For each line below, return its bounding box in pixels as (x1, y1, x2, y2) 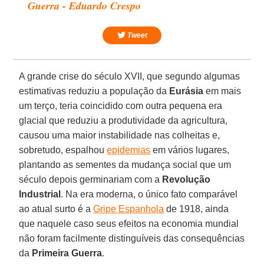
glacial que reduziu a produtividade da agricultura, (19, 115, 228, 126)
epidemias (107, 144, 151, 155)
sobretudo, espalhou (19, 144, 107, 155)
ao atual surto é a (19, 203, 94, 214)
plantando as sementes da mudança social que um (19, 159, 232, 170)
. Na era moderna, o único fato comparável (61, 189, 238, 199)
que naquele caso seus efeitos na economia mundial (19, 218, 239, 229)
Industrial (19, 189, 61, 199)
